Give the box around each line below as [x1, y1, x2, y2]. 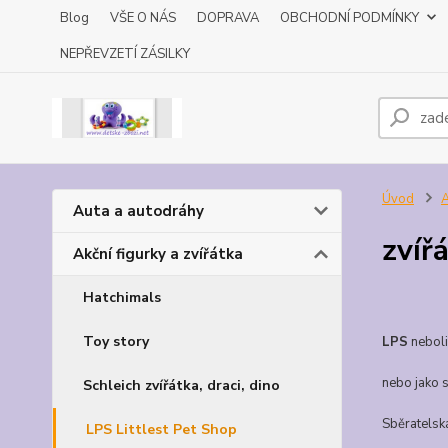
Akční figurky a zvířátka [73, 244, 243, 264]
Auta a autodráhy [73, 201, 204, 221]
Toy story [83, 332, 149, 351]
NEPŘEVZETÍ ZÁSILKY [60, 45, 190, 63]
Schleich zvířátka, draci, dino [83, 376, 280, 395]
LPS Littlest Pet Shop [86, 420, 237, 439]
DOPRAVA [197, 9, 259, 27]
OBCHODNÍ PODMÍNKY [280, 9, 419, 27]
